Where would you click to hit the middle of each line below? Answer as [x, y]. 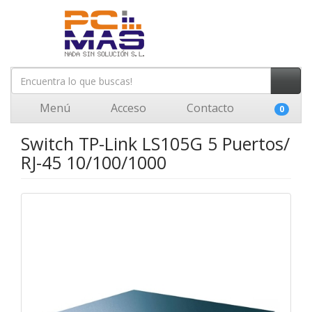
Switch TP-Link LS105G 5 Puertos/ [155, 143]
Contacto [209, 108]
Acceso [127, 108]
